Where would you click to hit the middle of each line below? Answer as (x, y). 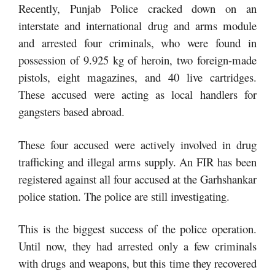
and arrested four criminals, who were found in (137, 43)
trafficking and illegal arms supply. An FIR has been (137, 161)
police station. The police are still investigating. (124, 196)
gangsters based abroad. (72, 112)
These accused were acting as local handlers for (137, 95)
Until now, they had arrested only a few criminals (137, 246)
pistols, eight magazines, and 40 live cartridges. (137, 77)
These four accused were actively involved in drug (137, 144)
